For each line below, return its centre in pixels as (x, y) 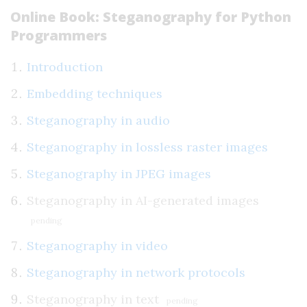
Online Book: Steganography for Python (151, 17)
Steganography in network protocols (136, 272)
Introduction (65, 67)
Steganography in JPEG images (119, 174)
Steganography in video (97, 246)
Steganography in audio (98, 120)
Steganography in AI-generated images (143, 200)
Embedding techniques (95, 94)
